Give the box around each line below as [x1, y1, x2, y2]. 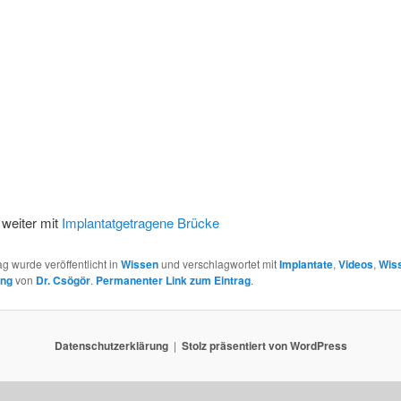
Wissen [120, 255, 158, 272]
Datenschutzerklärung [54, 337, 168, 354]
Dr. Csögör [35, 271, 90, 288]
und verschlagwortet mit [158, 255, 279, 271]
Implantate [278, 255, 333, 272]
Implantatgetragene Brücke [61, 213, 219, 233]
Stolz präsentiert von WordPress [181, 337, 347, 354]
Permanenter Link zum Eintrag [95, 271, 251, 288]
